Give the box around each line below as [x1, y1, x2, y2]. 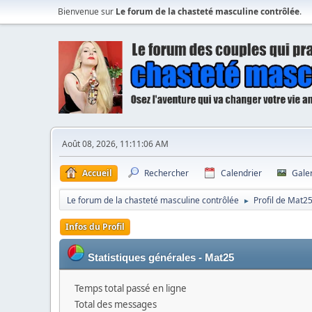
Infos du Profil [65, 220, 125, 233]
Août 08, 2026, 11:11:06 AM [62, 137, 169, 150]
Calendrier [221, 166, 262, 179]
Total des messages [75, 297, 157, 311]
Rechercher [144, 166, 189, 179]
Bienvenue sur [58, 6, 116, 17]
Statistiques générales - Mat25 [88, 251, 234, 263]
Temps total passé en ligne [75, 281, 187, 295]
